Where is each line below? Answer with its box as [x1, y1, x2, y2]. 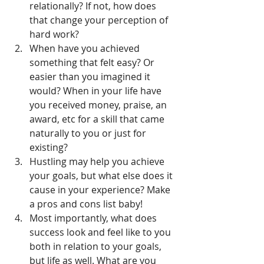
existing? [29, 141, 68, 154]
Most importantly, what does [29, 212, 159, 225]
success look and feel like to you [29, 226, 173, 239]
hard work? [29, 28, 79, 41]
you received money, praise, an [29, 98, 169, 112]
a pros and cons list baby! [29, 197, 143, 211]
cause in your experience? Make [29, 183, 173, 197]
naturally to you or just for [29, 127, 148, 140]
